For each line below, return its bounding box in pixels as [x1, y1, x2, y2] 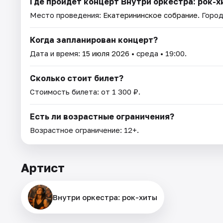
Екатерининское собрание [103, 10, 198, 20]
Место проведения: [30, 10, 103, 20]
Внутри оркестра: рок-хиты [53, 193, 157, 202]
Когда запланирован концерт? [30, 35, 158, 45]
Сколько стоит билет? [30, 73, 123, 84]
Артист [21, 160, 65, 175]
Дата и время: [30, 49, 82, 58]
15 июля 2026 [82, 49, 129, 58]
